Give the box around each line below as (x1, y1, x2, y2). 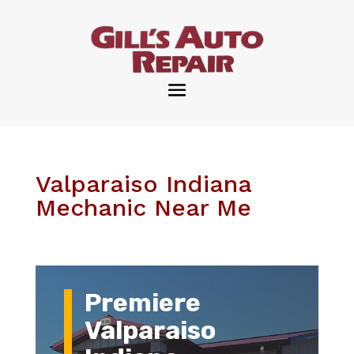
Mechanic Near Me (35, 194, 251, 221)
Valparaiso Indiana (35, 170, 251, 198)
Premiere (84, 288, 201, 318)
